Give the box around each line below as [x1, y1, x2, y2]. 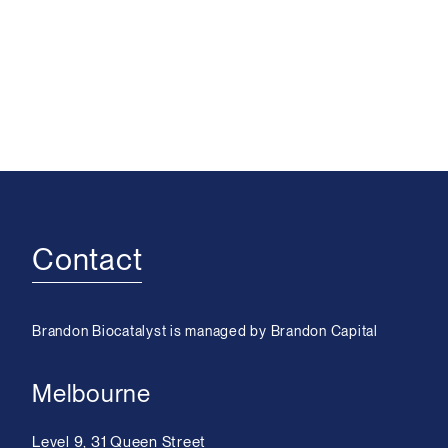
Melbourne [32, 379, 151, 409]
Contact [32, 241, 143, 278]
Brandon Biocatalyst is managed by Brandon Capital [32, 323, 378, 340]
